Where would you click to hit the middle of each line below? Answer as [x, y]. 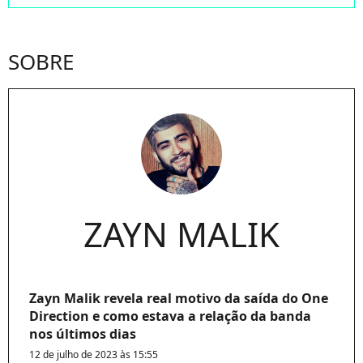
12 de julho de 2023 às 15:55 [94, 354]
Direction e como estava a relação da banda [170, 316]
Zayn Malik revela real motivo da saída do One [179, 298]
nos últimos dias [83, 333]
